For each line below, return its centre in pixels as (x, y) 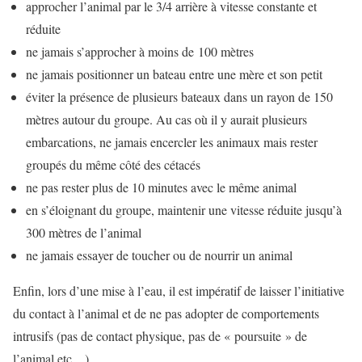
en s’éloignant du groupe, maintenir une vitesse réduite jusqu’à (184, 210)
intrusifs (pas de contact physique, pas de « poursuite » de (160, 336)
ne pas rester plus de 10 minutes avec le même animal (161, 187)
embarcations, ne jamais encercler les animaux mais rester (172, 142)
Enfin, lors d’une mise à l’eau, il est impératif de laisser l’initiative (179, 291)
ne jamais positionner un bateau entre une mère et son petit (174, 74)
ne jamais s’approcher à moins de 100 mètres (140, 52)
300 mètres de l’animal (84, 233)
